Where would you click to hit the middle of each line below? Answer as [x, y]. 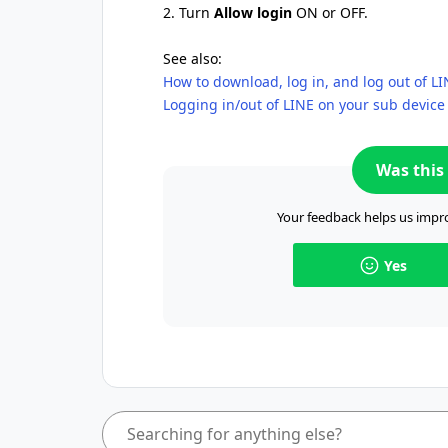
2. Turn [188, 12]
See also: [192, 58]
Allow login [253, 12]
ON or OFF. [330, 12]
